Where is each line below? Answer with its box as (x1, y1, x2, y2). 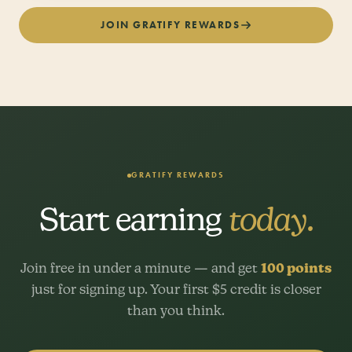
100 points (261, 260, 332, 277)
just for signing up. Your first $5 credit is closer (31, 281, 321, 298)
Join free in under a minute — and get (20, 260, 261, 277)
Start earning (38, 200, 229, 238)
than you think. (127, 302, 225, 319)
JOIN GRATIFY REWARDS (101, 19, 240, 31)
